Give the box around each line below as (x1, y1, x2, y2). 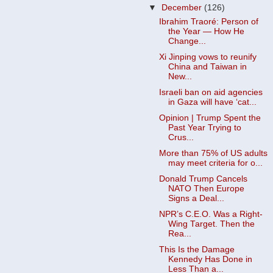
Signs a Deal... (168, 194, 224, 204)
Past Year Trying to (168, 122, 241, 132)
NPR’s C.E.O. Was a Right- (158, 210, 263, 219)
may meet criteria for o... (168, 158, 263, 168)
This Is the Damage (158, 245, 235, 255)
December (161, 2, 205, 12)
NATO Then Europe (168, 184, 244, 194)
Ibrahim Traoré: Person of (158, 16, 258, 26)
